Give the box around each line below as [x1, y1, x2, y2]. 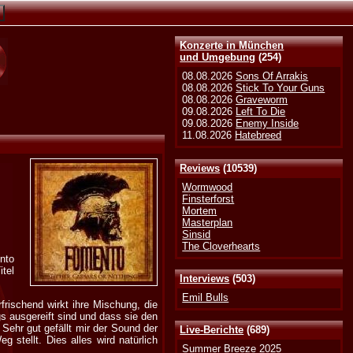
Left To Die [236, 106, 286, 118]
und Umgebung [180, 51, 256, 64]
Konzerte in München [180, 39, 284, 52]
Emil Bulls [182, 291, 229, 303]
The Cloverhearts [182, 240, 261, 252]
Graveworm [236, 94, 288, 106]
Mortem [182, 204, 217, 217]
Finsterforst [182, 192, 235, 205]
